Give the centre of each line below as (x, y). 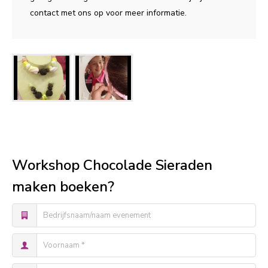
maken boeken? (63, 187)
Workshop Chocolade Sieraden (112, 165)
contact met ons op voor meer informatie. (108, 13)
